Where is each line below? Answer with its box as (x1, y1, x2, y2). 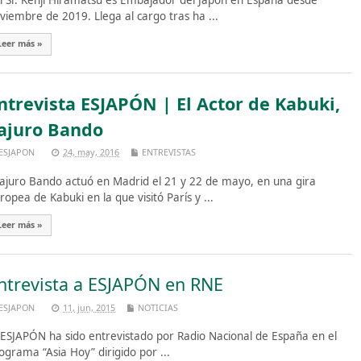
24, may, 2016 (63, 146, 119, 159)
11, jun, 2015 (63, 301, 115, 313)
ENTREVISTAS (142, 146, 196, 159)
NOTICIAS (138, 301, 178, 313)
